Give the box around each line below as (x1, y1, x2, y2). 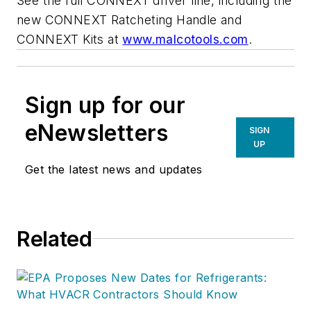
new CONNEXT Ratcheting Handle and (17, 12, 242, 27)
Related (17, 226, 92, 251)
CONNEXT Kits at (17, 31, 123, 47)
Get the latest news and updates (25, 162, 203, 176)
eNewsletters (25, 119, 169, 146)
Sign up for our (25, 91, 185, 119)
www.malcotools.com (122, 31, 249, 47)
